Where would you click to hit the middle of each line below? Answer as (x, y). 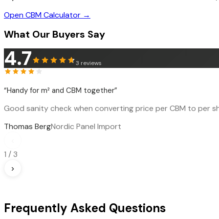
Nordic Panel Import (86, 127)
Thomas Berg (27, 127)
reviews (91, 63)
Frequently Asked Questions (85, 208)
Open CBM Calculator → (47, 15)
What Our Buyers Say (55, 34)
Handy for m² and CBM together (61, 91)
